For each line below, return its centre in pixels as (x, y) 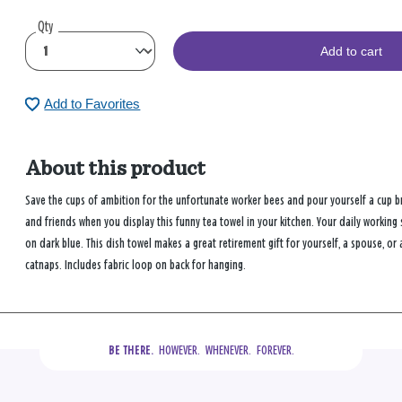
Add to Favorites (92, 104)
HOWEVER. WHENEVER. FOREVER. (223, 350)
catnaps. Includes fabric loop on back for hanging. (136, 265)
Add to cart (351, 52)
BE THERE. (131, 350)
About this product (116, 168)
